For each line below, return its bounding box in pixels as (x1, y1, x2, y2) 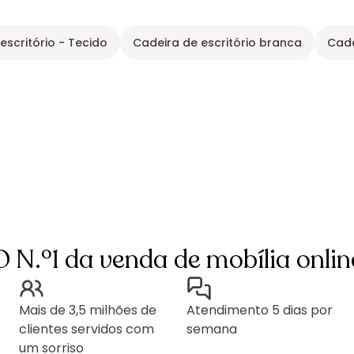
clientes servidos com (19, 320, 154, 339)
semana (186, 320, 237, 339)
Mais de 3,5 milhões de (19, 301, 156, 320)
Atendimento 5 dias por (186, 301, 333, 320)
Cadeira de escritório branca (133, 35, 303, 51)
